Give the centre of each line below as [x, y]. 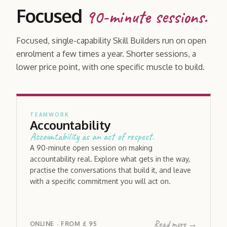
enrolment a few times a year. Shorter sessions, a [106, 53]
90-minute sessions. [147, 16]
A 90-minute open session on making [91, 147]
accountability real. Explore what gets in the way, [110, 159]
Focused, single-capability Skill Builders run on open [111, 40]
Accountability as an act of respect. [92, 136]
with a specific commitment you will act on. [100, 181]
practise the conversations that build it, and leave [110, 170]
